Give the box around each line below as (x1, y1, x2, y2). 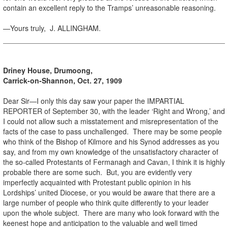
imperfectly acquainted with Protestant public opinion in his (3, 177, 191, 187)
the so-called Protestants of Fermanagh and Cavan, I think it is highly (3, 156, 225, 167)
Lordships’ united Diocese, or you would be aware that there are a (3, 187, 215, 197)
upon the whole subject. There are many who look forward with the (3, 207, 219, 218)
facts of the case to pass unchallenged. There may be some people (3, 126, 222, 136)
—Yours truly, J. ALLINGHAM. (3, 22, 101, 33)
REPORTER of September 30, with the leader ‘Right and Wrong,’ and (3, 105, 225, 116)
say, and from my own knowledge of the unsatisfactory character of (3, 146, 218, 157)
